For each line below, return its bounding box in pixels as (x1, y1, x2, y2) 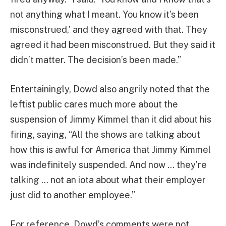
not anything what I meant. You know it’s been (10, 9, 199, 20)
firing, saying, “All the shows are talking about (10, 129, 200, 140)
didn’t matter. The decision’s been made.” (10, 54, 181, 66)
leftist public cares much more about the (10, 98, 178, 109)
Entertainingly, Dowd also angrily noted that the (10, 83, 210, 94)
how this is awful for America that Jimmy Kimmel (10, 144, 211, 155)
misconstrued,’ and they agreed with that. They (10, 24, 207, 35)
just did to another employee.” (10, 189, 135, 200)
